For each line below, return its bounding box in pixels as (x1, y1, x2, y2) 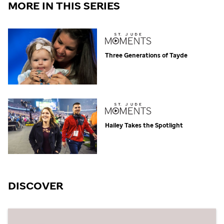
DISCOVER (8, 177, 63, 192)
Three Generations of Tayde (105, 50, 188, 59)
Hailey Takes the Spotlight (105, 120, 183, 129)
